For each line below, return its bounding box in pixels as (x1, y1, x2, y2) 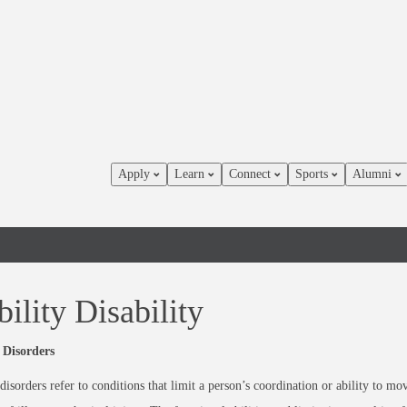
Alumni (352, 167, 395, 181)
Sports (295, 167, 332, 181)
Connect (229, 167, 274, 181)
